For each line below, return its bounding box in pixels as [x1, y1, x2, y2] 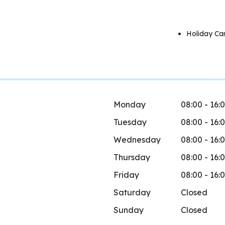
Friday [114, 170, 139, 180]
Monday [114, 99, 146, 109]
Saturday [114, 187, 151, 197]
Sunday [114, 205, 144, 215]
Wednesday [114, 135, 161, 145]
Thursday [114, 152, 150, 162]
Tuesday [114, 117, 147, 127]
